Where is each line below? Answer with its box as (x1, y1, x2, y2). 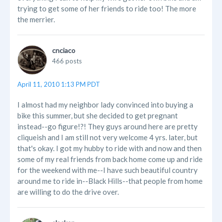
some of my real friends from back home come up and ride (17, 155, 203, 164)
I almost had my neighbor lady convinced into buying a (17, 100, 193, 110)
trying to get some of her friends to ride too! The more (17, 4, 196, 13)
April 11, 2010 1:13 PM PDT (17, 80, 100, 89)
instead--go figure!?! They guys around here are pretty (17, 122, 198, 131)
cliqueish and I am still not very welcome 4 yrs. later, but (17, 133, 198, 142)
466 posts (52, 57, 82, 65)
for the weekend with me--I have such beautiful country (17, 166, 198, 175)
